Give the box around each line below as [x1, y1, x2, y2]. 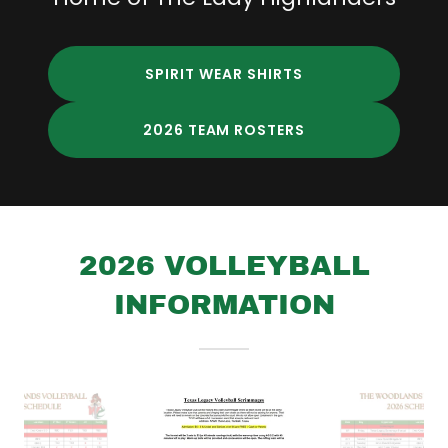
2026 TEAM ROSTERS [142, 119, 306, 140]
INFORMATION [113, 289, 335, 321]
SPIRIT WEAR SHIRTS [145, 63, 303, 84]
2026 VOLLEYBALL [78, 250, 370, 282]
